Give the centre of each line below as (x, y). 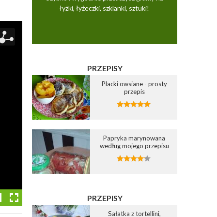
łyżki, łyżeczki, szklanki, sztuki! (105, 8)
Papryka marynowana (134, 138)
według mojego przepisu (134, 146)
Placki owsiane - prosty (134, 84)
